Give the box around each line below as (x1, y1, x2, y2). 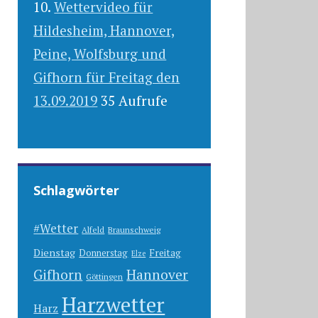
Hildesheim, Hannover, (33, 21, 175, 39)
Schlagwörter (33, 182, 120, 199)
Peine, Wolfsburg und (33, 44, 167, 62)
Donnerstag (79, 247, 128, 260)
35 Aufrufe (101, 91, 168, 109)
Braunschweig (108, 224, 161, 236)
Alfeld (82, 224, 105, 236)
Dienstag (33, 246, 76, 260)
